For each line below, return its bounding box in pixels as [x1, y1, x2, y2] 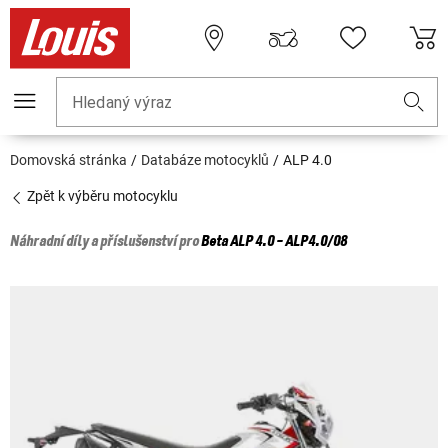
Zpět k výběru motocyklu [24, 188, 178, 205]
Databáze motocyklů [141, 152, 269, 169]
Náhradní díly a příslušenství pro [10, 234, 201, 251]
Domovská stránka [10, 152, 127, 169]
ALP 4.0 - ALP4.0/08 [230, 234, 347, 251]
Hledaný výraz [72, 93, 172, 113]
